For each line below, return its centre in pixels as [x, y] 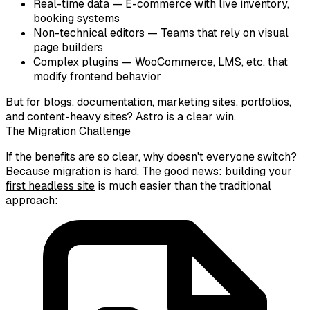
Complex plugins [76, 62]
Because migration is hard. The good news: [115, 171]
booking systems [76, 18]
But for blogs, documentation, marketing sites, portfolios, [148, 102]
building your [258, 171]
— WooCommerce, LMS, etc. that [203, 62]
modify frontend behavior [97, 76]
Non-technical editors [89, 33]
